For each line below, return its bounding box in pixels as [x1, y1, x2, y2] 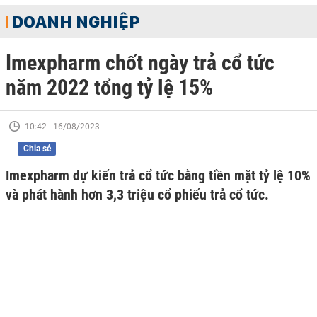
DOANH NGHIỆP [11, 11, 140, 32]
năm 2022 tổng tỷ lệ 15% [6, 75, 213, 100]
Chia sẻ [23, 144, 51, 154]
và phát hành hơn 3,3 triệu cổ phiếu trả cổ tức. [6, 186, 269, 203]
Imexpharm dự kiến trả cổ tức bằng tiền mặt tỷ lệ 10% [6, 167, 311, 184]
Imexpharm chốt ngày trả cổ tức [6, 50, 275, 75]
